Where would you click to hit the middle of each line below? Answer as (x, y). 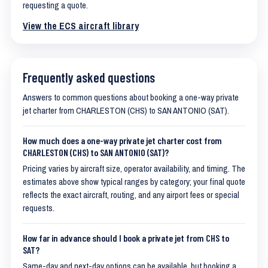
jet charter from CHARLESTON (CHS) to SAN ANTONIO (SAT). (126, 111)
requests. (39, 208)
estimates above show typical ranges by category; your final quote (134, 182)
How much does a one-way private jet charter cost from (122, 140)
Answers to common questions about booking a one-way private (131, 98)
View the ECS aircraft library (81, 26)
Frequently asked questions (89, 77)
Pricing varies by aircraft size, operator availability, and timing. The (134, 169)
